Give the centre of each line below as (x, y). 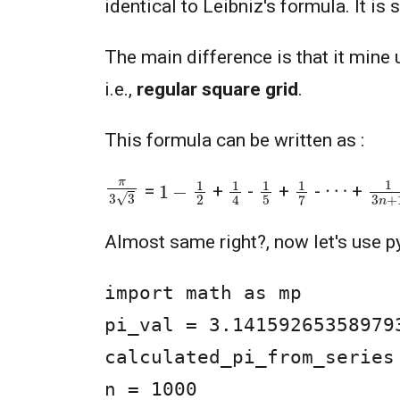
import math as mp (203, 293)
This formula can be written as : (234, 141)
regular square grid (217, 90)
